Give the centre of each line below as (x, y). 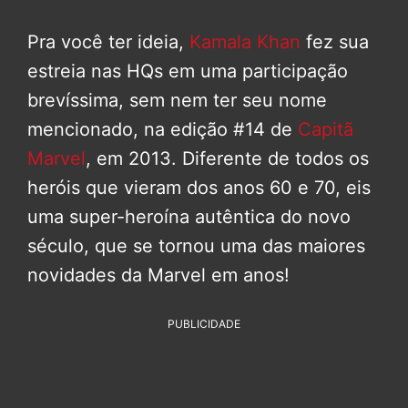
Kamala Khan (245, 42)
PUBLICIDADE (204, 324)
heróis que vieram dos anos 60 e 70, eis (199, 188)
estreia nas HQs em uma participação (188, 71)
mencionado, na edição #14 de (163, 130)
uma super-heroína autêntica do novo (189, 217)
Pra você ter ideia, (108, 42)
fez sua (335, 42)
